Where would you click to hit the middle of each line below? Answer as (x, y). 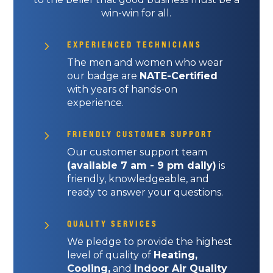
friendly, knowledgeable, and (138, 179)
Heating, (175, 255)
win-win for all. (136, 13)
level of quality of (110, 255)
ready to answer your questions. (145, 193)
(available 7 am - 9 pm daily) (141, 166)
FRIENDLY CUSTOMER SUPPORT (140, 134)
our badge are (103, 76)
